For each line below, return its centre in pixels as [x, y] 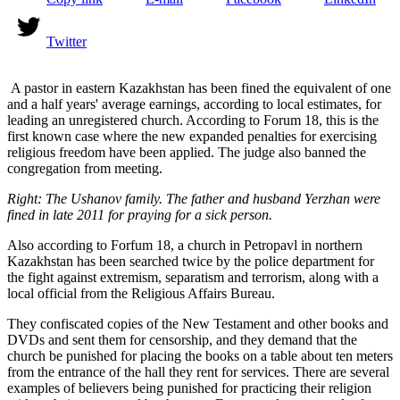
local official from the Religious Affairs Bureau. [141, 294]
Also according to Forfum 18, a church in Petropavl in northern [185, 246]
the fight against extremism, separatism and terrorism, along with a [193, 278]
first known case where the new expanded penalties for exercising [192, 137]
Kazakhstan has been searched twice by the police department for [191, 262]
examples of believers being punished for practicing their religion [189, 388]
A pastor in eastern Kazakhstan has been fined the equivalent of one [201, 88]
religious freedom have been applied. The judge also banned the [187, 153]
